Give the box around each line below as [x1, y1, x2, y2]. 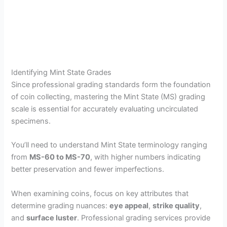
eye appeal [109, 201, 149, 210]
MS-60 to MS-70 [29, 153, 91, 162]
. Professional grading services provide [77, 213, 211, 222]
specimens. [11, 117, 51, 126]
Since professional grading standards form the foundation [11, 80, 211, 90]
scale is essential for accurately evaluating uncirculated [11, 104, 199, 114]
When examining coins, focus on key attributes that [11, 188, 189, 198]
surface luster [26, 213, 78, 222]
